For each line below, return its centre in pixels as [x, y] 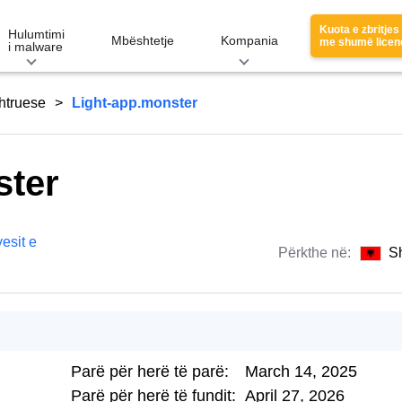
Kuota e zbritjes [359, 30]
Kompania [249, 40]
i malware [35, 47]
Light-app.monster [135, 103]
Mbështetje [143, 40]
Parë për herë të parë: [150, 371]
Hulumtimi [36, 34]
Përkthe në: [316, 253]
